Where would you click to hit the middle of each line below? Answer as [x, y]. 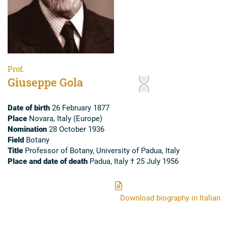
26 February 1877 [80, 107]
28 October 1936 [76, 129]
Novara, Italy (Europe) [65, 118]
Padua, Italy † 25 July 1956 [133, 161]
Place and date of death [48, 161]
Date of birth [29, 107]
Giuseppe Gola [45, 82]
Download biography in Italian [170, 197]
